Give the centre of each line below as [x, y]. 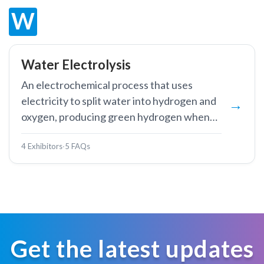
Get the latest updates [132, 249]
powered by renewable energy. [93, 133]
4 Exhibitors [42, 146]
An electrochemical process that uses [107, 85]
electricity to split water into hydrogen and [119, 101]
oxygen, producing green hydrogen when [115, 117]
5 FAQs [77, 146]
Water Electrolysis [76, 65]
